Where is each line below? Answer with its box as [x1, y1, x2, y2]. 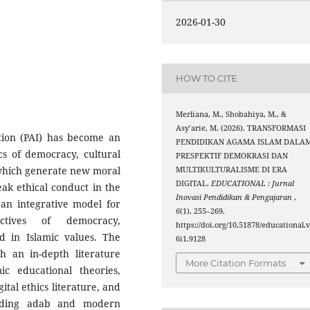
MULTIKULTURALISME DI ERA [176, 164, 288, 174]
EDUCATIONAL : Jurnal [211, 178, 295, 188]
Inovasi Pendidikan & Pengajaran [176, 192, 295, 202]
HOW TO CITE [176, 73, 238, 84]
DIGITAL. [176, 178, 212, 188]
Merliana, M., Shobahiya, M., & [176, 109, 287, 119]
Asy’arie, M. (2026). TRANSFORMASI [176, 122, 307, 133]
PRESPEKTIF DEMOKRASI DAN [176, 150, 289, 161]
